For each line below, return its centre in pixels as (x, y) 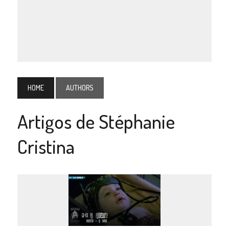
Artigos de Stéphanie (96, 121)
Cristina (46, 146)
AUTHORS (79, 87)
